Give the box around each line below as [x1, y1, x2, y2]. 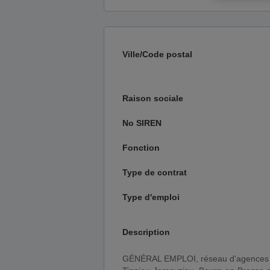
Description [122, 227, 170, 237]
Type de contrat [122, 168, 187, 177]
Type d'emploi [122, 192, 180, 202]
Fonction [122, 143, 160, 152]
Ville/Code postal [122, 49, 192, 59]
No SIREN [122, 118, 162, 128]
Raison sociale [122, 93, 183, 103]
